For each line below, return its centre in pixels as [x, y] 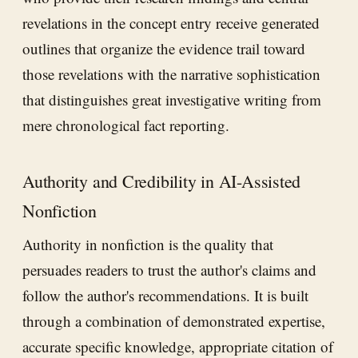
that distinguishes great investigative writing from [172, 99]
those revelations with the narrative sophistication [171, 74]
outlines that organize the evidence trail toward [164, 48]
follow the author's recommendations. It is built [165, 296]
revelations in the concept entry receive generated [171, 22]
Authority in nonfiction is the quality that [148, 245]
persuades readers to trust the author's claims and [169, 270]
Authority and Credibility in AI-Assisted [162, 181]
